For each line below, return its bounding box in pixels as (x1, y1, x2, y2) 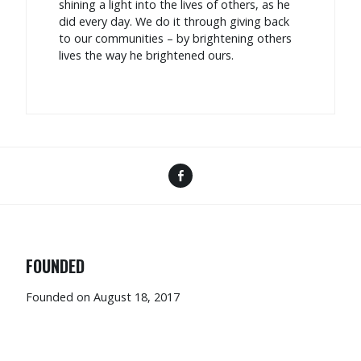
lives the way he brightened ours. (59, 48, 234, 64)
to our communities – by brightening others (59, 31, 292, 47)
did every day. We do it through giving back (59, 14, 289, 30)
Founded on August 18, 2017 (26, 288, 180, 305)
